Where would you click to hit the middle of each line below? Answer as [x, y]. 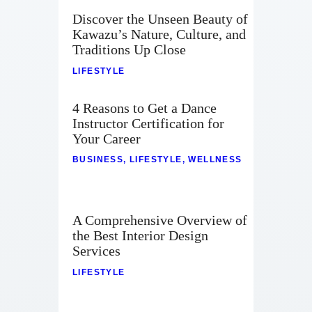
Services [96, 250]
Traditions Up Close [129, 50]
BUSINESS [98, 160]
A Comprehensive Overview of [160, 220]
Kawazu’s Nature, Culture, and [159, 34]
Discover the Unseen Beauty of [160, 19]
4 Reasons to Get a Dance [145, 108]
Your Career [107, 138]
